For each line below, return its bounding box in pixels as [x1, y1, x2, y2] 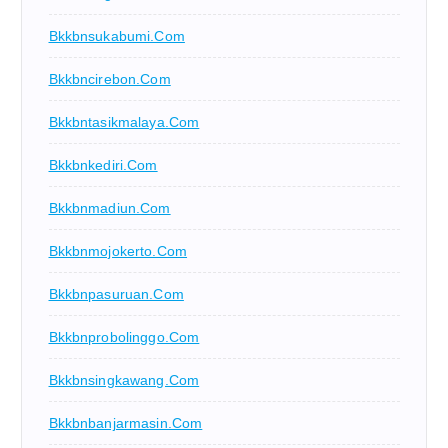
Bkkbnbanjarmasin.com [48, 414, 203, 431]
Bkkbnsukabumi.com [48, 27, 185, 44]
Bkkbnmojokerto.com [48, 242, 188, 259]
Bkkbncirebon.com [48, 70, 171, 87]
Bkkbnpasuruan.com [48, 285, 184, 302]
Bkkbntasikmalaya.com [48, 113, 200, 130]
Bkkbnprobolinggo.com [48, 328, 200, 345]
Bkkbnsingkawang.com [48, 371, 200, 388]
